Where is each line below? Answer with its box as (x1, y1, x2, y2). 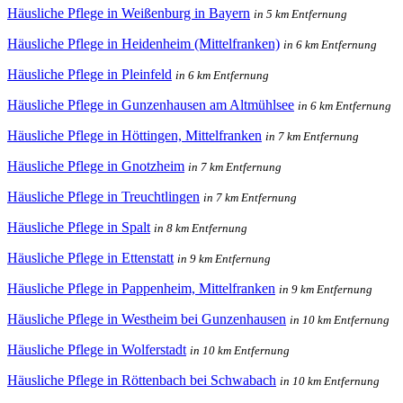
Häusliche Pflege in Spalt (7, 219, 150, 235)
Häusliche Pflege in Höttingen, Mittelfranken (7, 127, 262, 143)
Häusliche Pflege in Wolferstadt (7, 341, 186, 357)
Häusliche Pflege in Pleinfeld (7, 66, 172, 82)
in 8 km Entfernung (154, 220, 247, 235)
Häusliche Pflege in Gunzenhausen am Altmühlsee (7, 96, 294, 112)
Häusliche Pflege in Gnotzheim (7, 157, 184, 174)
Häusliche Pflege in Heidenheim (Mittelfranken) (7, 35, 280, 51)
